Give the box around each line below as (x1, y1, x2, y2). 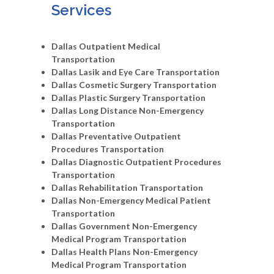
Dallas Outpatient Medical (51, 40, 160, 51)
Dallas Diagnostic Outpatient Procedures (51, 156, 221, 167)
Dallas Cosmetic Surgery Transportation (51, 79, 217, 90)
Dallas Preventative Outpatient (51, 130, 181, 141)
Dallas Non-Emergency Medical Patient (51, 194, 211, 206)
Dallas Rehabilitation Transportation (51, 182, 203, 193)
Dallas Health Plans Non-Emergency (51, 246, 198, 257)
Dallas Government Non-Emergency (51, 220, 197, 231)
